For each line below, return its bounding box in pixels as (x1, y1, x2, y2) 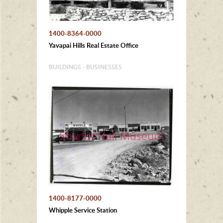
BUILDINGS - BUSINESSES (49, 63, 122, 72)
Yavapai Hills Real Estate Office (49, 41, 138, 50)
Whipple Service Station (49, 206, 117, 215)
